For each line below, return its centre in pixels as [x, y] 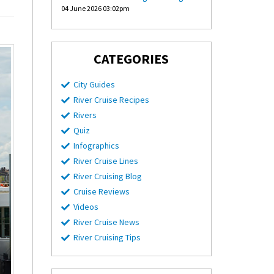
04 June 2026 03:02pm [95, 8]
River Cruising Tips [107, 237]
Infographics [96, 146]
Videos [86, 207]
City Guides [94, 84]
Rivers [85, 115]
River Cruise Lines [106, 161]
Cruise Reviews [101, 191]
